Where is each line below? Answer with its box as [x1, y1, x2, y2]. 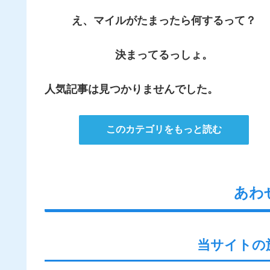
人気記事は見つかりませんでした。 [45, 83, 218, 96]
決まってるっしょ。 [115, 48, 213, 61]
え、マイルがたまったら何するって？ [72, 14, 256, 27]
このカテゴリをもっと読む [106, 124, 222, 135]
